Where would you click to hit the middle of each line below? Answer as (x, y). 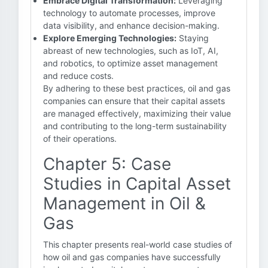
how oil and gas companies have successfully (132, 257)
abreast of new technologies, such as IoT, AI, (131, 51)
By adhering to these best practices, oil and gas (137, 88)
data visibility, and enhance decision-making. (131, 25)
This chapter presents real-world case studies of (138, 244)
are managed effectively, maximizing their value (137, 113)
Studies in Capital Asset (137, 184)
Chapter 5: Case (107, 164)
